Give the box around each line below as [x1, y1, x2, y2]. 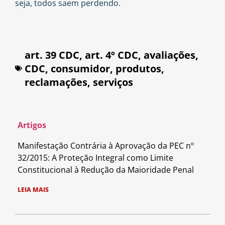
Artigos [18, 119, 46, 131]
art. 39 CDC [25, 48, 79, 62]
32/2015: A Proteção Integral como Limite [18, 152, 173, 163]
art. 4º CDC [85, 48, 138, 62]
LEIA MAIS [18, 185, 49, 194]
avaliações [144, 48, 195, 62]
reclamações [25, 75, 87, 89]
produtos [116, 61, 161, 75]
